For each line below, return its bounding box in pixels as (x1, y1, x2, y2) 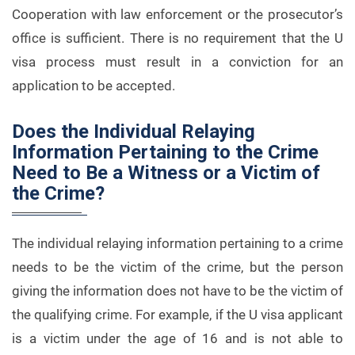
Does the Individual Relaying (12, 120, 255, 143)
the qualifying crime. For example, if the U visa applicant (12, 307, 343, 323)
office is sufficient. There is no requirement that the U (12, 30, 343, 46)
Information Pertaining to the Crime (12, 141, 319, 163)
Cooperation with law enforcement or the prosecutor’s (12, 6, 343, 22)
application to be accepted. (12, 78, 175, 94)
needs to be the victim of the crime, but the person (12, 259, 343, 275)
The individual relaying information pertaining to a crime (12, 235, 343, 251)
